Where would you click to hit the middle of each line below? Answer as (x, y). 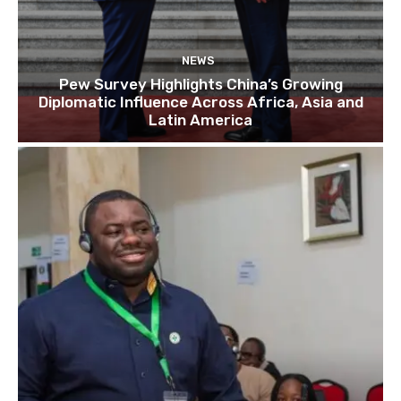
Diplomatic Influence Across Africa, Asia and (200, 102)
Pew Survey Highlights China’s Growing (200, 85)
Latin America (200, 120)
